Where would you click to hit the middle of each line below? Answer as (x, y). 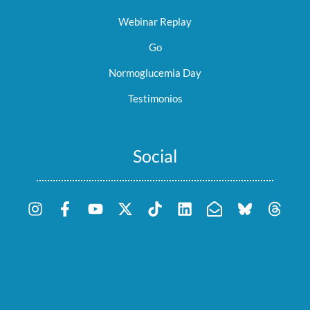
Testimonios (155, 99)
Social (155, 156)
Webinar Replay (155, 22)
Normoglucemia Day (155, 73)
